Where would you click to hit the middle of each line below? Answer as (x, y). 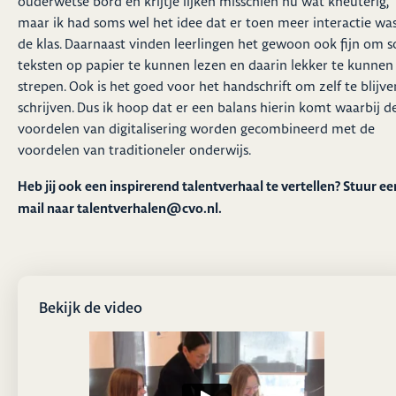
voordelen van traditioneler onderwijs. (134, 149)
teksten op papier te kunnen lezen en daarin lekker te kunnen (206, 65)
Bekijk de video (91, 307)
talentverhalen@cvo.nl (148, 207)
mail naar (47, 207)
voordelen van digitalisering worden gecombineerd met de (196, 128)
